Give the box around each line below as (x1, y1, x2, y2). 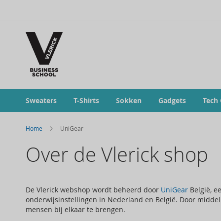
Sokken (116, 96, 142, 106)
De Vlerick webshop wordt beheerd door (26, 185, 161, 195)
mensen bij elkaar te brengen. (26, 205, 125, 215)
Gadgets (158, 96, 186, 106)
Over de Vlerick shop (26, 141, 208, 168)
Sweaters (26, 96, 57, 106)
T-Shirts (74, 96, 99, 106)
